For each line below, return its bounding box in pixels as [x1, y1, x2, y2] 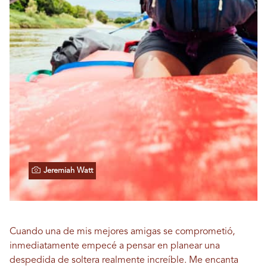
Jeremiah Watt [44, 167, 93, 175]
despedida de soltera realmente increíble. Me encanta [10, 256, 238, 265]
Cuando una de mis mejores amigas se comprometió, [10, 227, 235, 237]
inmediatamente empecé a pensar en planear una [10, 241, 220, 251]
